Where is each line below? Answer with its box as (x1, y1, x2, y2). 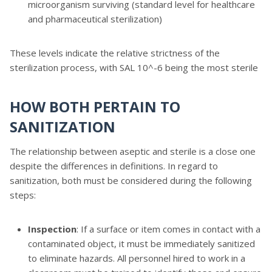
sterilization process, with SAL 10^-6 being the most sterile (10, 61, 258, 73)
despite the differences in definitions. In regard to (10, 159, 218, 172)
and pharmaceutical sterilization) (28, 12, 162, 25)
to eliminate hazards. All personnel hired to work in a (28, 251, 245, 264)
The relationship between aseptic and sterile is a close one (10, 144, 256, 157)
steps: (10, 188, 36, 201)
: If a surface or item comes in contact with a (76, 222, 260, 235)
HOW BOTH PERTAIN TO (10, 96, 180, 117)
